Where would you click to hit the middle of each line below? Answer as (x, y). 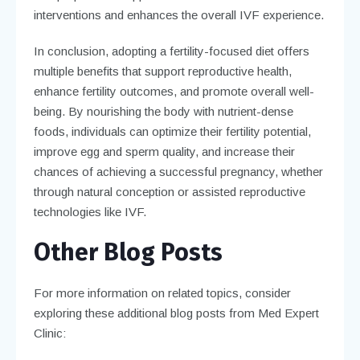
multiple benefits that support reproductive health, (162, 71)
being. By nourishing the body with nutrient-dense (163, 111)
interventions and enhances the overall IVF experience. (178, 14)
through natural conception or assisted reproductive (169, 191)
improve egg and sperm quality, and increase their (164, 151)
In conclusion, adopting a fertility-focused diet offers (171, 51)
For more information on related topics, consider (162, 292)
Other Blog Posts (128, 252)
